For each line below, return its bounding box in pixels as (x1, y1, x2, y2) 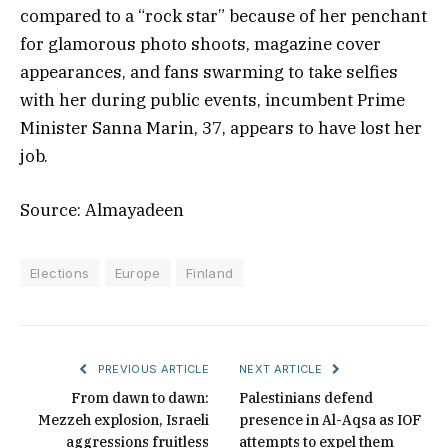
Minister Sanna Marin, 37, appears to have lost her (20, 117, 422, 140)
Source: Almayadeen (20, 199, 184, 222)
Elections (30, 265, 90, 282)
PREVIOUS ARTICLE (94, 362, 209, 377)
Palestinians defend (239, 389, 373, 408)
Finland (185, 265, 234, 282)
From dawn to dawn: (71, 389, 209, 408)
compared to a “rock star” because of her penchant (20, 5, 427, 28)
